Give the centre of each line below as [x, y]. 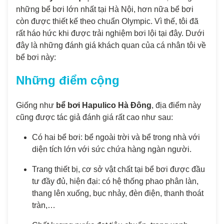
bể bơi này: [36, 57]
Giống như [36, 105]
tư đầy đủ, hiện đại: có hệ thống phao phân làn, [115, 181]
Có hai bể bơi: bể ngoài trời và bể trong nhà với [116, 137]
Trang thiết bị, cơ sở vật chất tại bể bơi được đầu [118, 169]
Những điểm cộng [68, 80]
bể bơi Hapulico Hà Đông [104, 105]
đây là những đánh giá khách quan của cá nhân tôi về [111, 45]
